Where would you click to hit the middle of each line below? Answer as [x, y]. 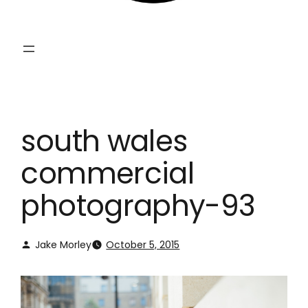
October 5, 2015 [143, 244]
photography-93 [138, 206]
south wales [104, 141]
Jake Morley [64, 244]
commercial [108, 173]
